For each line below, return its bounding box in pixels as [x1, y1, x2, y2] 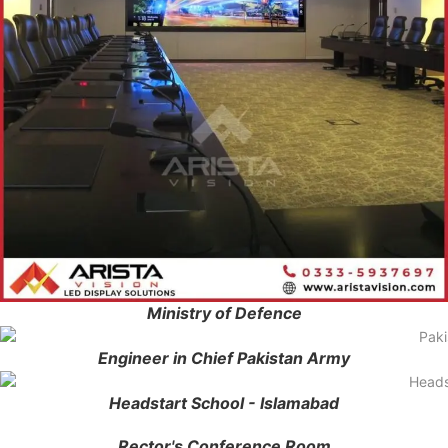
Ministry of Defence [146, 303, 302, 324]
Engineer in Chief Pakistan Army [98, 347, 350, 368]
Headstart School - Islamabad [109, 392, 339, 413]
